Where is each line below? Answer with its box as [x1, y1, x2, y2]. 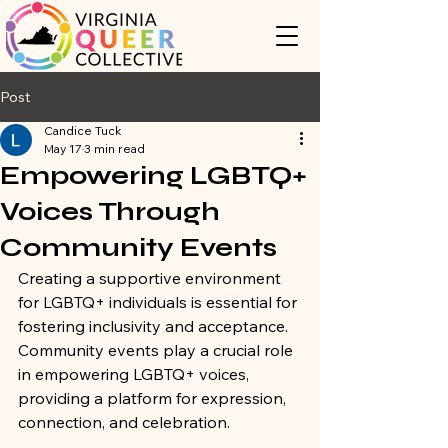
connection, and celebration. [18, 412, 234, 432]
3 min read [84, 141, 145, 156]
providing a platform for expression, [18, 388, 290, 408]
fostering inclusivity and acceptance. [18, 316, 292, 336]
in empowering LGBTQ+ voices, [18, 364, 253, 384]
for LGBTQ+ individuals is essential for [18, 292, 301, 312]
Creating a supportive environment [18, 268, 285, 288]
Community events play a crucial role [18, 340, 297, 360]
